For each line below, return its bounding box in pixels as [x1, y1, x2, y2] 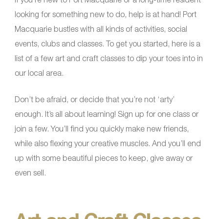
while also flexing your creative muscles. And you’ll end [15, 139, 201, 148]
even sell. [15, 168, 46, 177]
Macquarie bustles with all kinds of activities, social [15, 24, 187, 33]
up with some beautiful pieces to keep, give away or [15, 153, 193, 162]
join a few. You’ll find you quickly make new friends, [15, 124, 189, 133]
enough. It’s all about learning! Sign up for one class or [15, 109, 198, 118]
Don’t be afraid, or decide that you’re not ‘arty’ [15, 95, 175, 104]
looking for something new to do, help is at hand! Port [15, 10, 197, 19]
